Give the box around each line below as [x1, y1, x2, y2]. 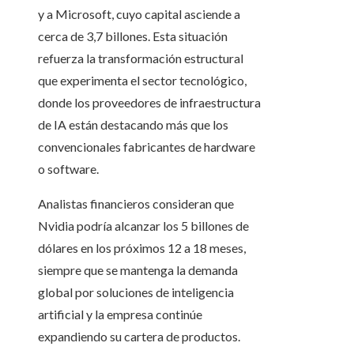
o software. [38, 161, 99, 177]
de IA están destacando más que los [38, 117, 228, 133]
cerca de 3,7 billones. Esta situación [38, 28, 228, 44]
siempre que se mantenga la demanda [38, 262, 238, 278]
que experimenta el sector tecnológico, [38, 73, 247, 88]
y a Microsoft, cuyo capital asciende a [38, 6, 240, 22]
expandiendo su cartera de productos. [38, 329, 240, 345]
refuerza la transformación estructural [38, 51, 243, 66]
